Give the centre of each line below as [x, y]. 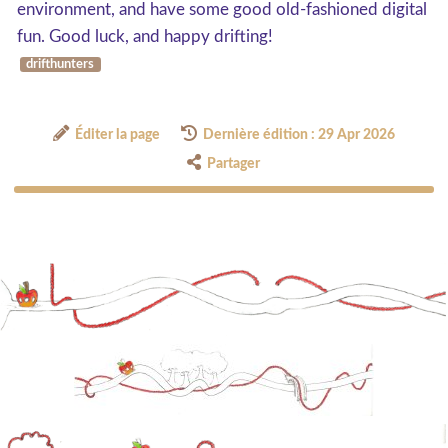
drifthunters [60, 64]
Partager [234, 164]
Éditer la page [118, 135]
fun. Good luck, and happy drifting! [145, 36]
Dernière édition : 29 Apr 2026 [298, 135]
